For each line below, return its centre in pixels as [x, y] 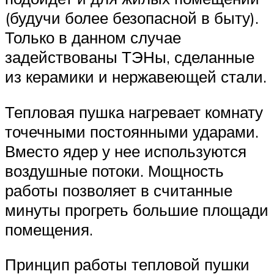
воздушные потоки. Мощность [114, 170]
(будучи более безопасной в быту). [132, 18]
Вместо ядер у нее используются [126, 151]
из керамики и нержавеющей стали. [136, 77]
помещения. [49, 229]
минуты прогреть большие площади [137, 209]
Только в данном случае [93, 38]
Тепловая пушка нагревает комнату [134, 112]
